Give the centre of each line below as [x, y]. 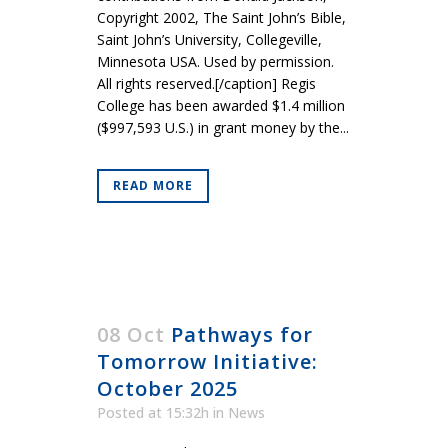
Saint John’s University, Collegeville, [209, 40]
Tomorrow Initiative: [207, 362]
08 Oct [131, 335]
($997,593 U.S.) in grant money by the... [223, 128]
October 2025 [167, 389]
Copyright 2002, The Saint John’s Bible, [221, 18]
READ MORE [153, 186]
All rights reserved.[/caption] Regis [206, 84]
